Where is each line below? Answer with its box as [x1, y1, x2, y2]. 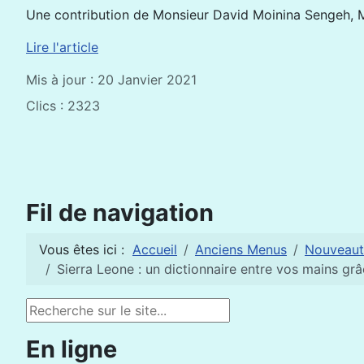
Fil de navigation [26, 198, 214, 227]
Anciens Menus [195, 241, 287, 258]
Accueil [132, 241, 177, 258]
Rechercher [26, 300, 95, 316]
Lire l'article [26, 39, 98, 55]
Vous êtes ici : [39, 241, 132, 258]
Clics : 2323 [26, 97, 100, 114]
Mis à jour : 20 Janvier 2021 [26, 71, 197, 88]
